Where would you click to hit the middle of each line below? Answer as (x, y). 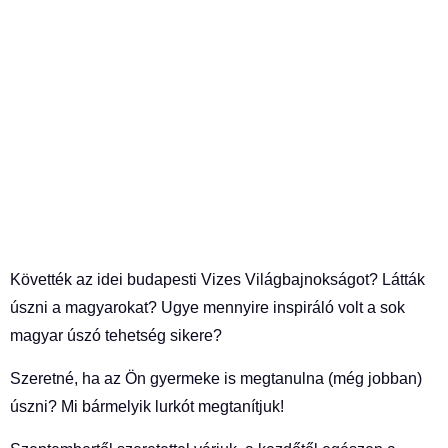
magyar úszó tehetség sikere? (116, 335)
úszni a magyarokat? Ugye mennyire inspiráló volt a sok (207, 307)
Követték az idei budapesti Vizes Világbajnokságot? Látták (217, 279)
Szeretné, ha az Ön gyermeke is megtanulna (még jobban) (216, 378)
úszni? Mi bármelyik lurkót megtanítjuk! (147, 406)
